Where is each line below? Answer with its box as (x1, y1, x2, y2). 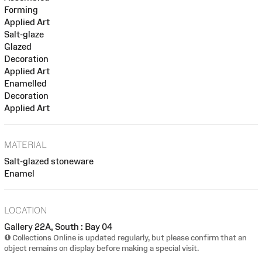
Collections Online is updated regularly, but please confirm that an (11, 233, 247, 242)
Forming (4, 5, 38, 15)
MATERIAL (4, 139, 47, 150)
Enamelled (4, 78, 47, 89)
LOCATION (4, 205, 47, 215)
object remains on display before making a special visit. (4, 243, 199, 253)
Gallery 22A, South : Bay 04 (4, 221, 112, 232)
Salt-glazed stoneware (4, 156, 94, 166)
